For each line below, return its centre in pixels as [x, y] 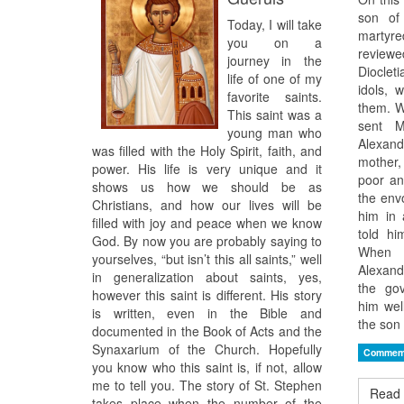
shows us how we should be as [207, 187]
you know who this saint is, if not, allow [207, 367]
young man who [275, 133]
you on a [275, 43]
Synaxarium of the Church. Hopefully [207, 349]
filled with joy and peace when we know [207, 223]
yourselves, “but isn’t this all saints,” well [207, 259]
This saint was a [275, 115]
